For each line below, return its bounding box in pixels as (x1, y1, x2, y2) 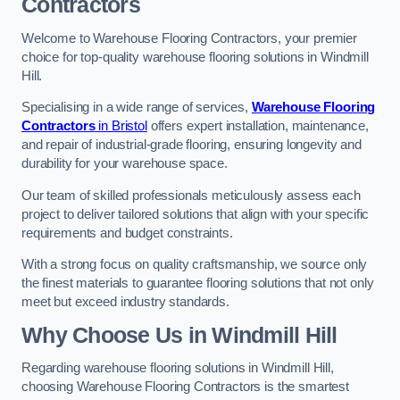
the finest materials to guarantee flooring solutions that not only (21, 276, 374, 291)
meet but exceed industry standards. (21, 295, 229, 310)
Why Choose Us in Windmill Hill (21, 322, 337, 347)
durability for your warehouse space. (21, 156, 228, 171)
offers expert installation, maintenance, (146, 119, 369, 134)
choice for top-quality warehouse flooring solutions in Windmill (21, 49, 369, 64)
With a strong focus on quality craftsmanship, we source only (21, 257, 368, 272)
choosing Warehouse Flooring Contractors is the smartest (21, 379, 350, 395)
